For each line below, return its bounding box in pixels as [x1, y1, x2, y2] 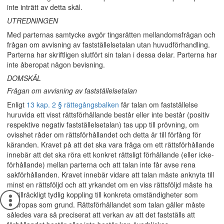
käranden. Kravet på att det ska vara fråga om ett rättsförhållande [7, 139, 214, 149]
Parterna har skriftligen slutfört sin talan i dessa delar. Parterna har [7, 49, 217, 59]
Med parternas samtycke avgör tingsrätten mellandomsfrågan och [7, 29, 215, 39]
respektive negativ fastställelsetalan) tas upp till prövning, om [7, 119, 199, 129]
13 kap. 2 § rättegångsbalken [26, 99, 119, 109]
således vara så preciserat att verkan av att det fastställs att [7, 209, 195, 219]
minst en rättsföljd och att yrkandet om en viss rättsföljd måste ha [7, 179, 212, 189]
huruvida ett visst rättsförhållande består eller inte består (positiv [7, 109, 209, 119]
